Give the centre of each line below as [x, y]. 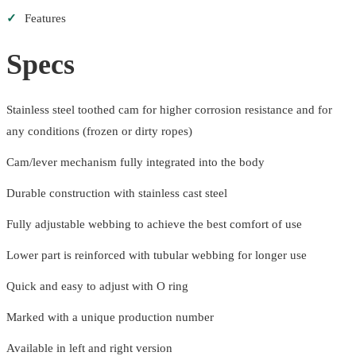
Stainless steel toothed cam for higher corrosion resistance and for [169, 110]
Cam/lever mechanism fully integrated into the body [135, 163]
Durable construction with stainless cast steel [117, 193]
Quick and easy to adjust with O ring [97, 286]
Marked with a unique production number [110, 317]
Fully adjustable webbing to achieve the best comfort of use [154, 224]
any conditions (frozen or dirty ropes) [99, 132]
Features [45, 19]
